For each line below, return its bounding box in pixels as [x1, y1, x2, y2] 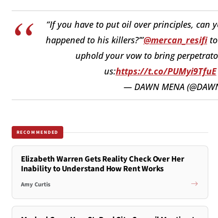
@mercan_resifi [143, 34, 207, 46]
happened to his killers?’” [45, 34, 144, 46]
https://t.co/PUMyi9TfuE [115, 65, 217, 77]
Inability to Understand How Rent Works [20, 163, 164, 175]
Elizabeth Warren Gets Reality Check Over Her [20, 153, 184, 165]
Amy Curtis [20, 180, 51, 189]
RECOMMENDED [16, 128, 59, 136]
